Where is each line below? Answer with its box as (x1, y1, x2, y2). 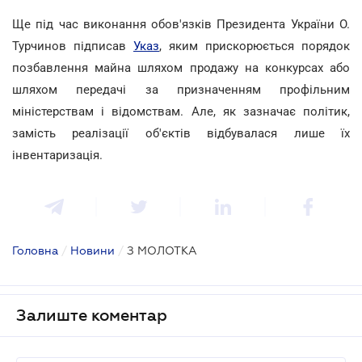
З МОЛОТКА (127, 243, 197, 257)
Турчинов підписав (12, 38, 133, 53)
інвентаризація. (12, 147, 103, 162)
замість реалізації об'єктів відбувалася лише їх (12, 125, 350, 141)
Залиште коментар (16, 305, 167, 324)
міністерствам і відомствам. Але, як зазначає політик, (12, 103, 350, 119)
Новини (70, 243, 115, 257)
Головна (12, 243, 58, 257)
